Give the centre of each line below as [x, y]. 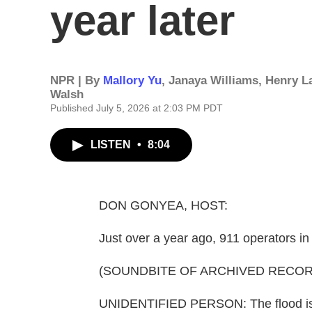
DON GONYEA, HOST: [163, 205]
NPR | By [77, 80]
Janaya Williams [213, 80]
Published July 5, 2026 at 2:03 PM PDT [136, 108]
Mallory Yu [132, 80]
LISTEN [112, 145]
